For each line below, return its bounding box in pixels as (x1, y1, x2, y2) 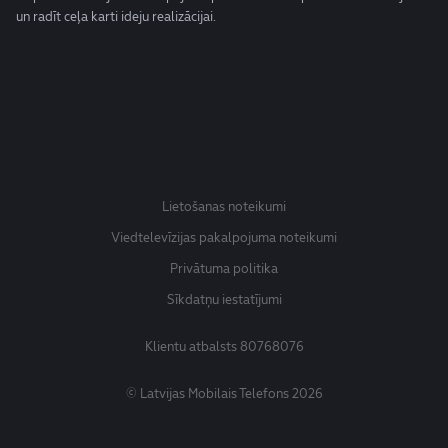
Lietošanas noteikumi (162, 198, 286, 215)
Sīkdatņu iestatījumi (166, 291, 282, 308)
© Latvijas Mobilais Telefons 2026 (125, 385, 323, 402)
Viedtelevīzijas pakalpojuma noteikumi (111, 229, 337, 246)
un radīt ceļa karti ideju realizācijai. (16, 8, 216, 25)
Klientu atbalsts (144, 338, 240, 355)
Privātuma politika (170, 260, 278, 277)
